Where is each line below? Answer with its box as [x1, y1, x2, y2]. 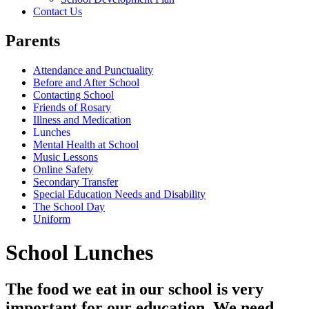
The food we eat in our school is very [6, 280, 263, 299]
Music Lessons [33, 150, 98, 163]
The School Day [33, 200, 105, 212]
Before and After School [33, 76, 139, 88]
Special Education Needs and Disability [33, 188, 206, 200]
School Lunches [6, 239, 153, 265]
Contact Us [33, 5, 82, 17]
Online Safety [33, 163, 93, 175]
